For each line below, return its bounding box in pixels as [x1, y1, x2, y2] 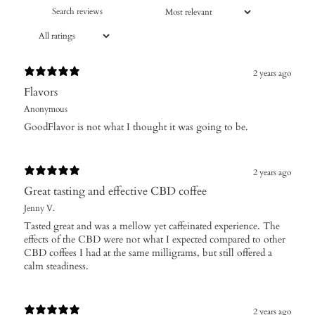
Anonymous [24, 103, 67, 115]
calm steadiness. [24, 259, 89, 274]
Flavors [24, 84, 58, 101]
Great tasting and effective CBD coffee [24, 184, 207, 200]
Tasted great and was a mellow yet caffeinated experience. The [24, 219, 280, 233]
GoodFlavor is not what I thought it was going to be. [24, 120, 248, 134]
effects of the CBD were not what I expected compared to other [24, 233, 285, 247]
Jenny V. [24, 202, 55, 214]
